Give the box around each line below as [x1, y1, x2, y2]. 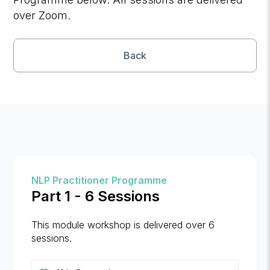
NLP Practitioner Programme [31, 174, 168, 187]
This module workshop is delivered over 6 [31, 219, 215, 231]
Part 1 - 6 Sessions [31, 187, 160, 206]
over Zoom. [13, 9, 71, 22]
